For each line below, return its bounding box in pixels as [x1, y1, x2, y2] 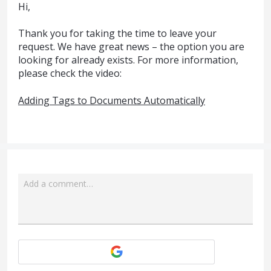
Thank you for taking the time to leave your [18, 27, 217, 41]
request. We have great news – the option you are [18, 40, 244, 54]
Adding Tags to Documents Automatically [18, 93, 205, 107]
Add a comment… [24, 177, 93, 189]
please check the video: [18, 67, 122, 80]
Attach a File [195, 224, 248, 236]
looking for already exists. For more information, [18, 53, 238, 67]
